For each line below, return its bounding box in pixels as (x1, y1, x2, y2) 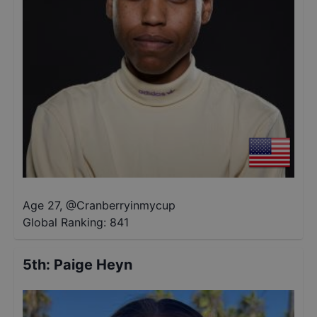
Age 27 (23, 198, 59, 212)
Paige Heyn (54, 256, 132, 273)
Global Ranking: (23, 215, 106, 229)
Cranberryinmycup (76, 198, 175, 212)
